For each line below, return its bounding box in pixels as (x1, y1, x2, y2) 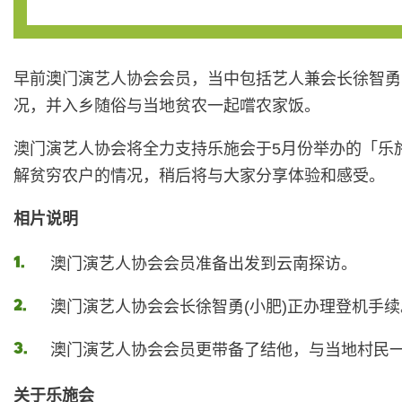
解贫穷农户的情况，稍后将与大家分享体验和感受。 (13, 167, 385, 186)
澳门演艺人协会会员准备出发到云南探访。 (49, 255, 357, 274)
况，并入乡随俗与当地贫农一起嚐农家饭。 (13, 97, 320, 116)
